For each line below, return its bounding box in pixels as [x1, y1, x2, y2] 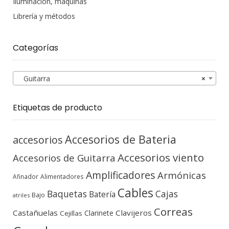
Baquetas [47, 188, 87, 200]
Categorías [13, 42, 58, 54]
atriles [13, 191, 30, 199]
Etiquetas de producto [13, 102, 102, 114]
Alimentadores [40, 172, 84, 181]
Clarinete [84, 208, 113, 218]
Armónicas [157, 169, 206, 182]
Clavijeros [116, 208, 152, 218]
